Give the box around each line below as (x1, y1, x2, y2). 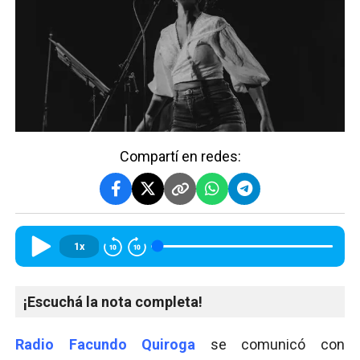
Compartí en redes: (119, 147, 241, 165)
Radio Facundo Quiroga (15, 335, 196, 353)
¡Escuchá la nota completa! (23, 292, 202, 310)
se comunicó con (195, 335, 346, 353)
